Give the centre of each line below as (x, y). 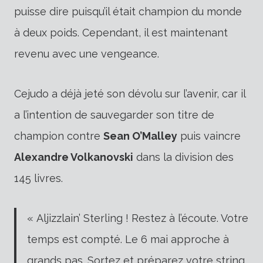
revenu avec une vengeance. (87, 53)
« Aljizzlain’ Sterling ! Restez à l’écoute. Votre (138, 218)
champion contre (59, 136)
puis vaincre (209, 136)
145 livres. (38, 178)
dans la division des (183, 157)
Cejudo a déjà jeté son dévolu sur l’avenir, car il (130, 93)
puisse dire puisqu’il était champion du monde (128, 11)
